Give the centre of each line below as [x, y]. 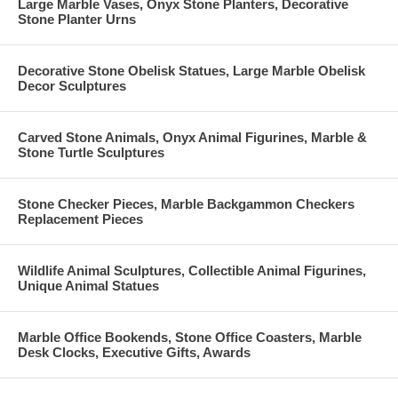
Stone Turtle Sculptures [91, 152]
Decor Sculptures [72, 85]
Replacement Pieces [80, 219]
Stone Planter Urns [77, 19]
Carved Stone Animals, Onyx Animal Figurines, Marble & [192, 137]
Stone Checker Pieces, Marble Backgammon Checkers [186, 203]
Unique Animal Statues [88, 285]
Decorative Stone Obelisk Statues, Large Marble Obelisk [191, 70]
